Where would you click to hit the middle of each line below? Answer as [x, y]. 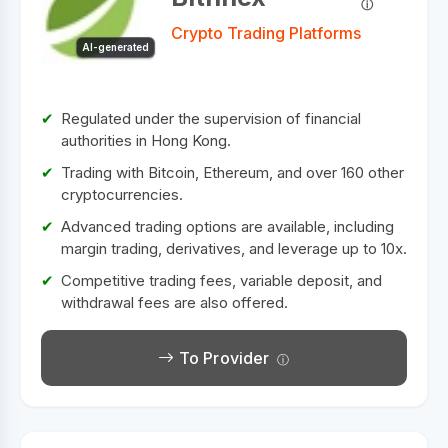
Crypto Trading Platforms [266, 33]
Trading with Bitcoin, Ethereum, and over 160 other [232, 172]
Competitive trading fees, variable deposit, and [221, 280]
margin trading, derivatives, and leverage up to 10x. [234, 248]
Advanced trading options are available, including [227, 226]
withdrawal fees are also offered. [174, 302]
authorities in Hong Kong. [146, 140]
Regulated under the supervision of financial [211, 118]
